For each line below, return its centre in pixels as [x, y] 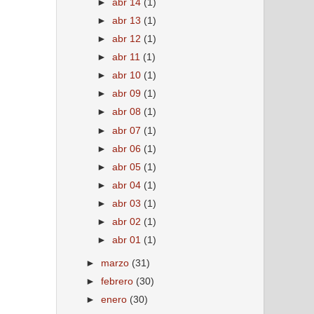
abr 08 [128, 112]
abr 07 [128, 130]
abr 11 [128, 57]
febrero [119, 282]
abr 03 [128, 204]
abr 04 [128, 185]
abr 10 [128, 76]
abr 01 [128, 240]
